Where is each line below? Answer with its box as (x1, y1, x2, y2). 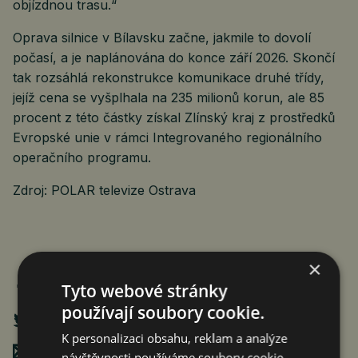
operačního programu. (13, 149, 151, 165)
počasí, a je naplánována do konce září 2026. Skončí (13, 49, 335, 66)
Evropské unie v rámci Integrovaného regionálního (13, 129, 322, 145)
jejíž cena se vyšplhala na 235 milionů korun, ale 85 (13, 89, 324, 105)
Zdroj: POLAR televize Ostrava (13, 181, 196, 198)
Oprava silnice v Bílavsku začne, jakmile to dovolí (13, 29, 311, 46)
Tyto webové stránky (62, 279, 228, 302)
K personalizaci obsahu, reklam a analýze (62, 329, 288, 346)
